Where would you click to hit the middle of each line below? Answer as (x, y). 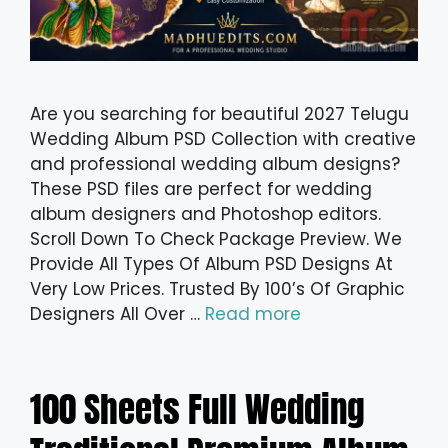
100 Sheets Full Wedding (197, 410)
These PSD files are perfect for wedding (201, 189)
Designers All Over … (117, 314)
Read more (253, 314)
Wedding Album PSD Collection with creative (223, 139)
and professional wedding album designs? (215, 164)
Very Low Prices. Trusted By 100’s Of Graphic (217, 289)
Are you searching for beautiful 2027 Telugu (219, 114)
